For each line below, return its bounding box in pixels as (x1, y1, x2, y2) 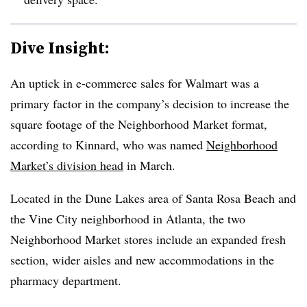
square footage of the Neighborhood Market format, (10, 115, 267, 132)
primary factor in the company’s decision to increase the (10, 95, 289, 112)
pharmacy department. (10, 271, 125, 288)
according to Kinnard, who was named (10, 136, 206, 153)
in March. (123, 156, 180, 173)
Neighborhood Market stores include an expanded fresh (10, 230, 286, 247)
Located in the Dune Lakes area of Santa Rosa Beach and (10, 189, 296, 206)
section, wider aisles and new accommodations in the (10, 251, 274, 268)
